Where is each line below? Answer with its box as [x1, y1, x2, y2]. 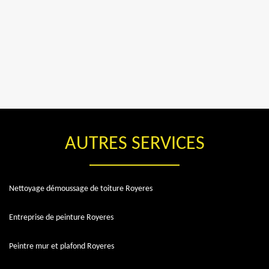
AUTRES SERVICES [64, 134, 205, 154]
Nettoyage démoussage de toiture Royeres [9, 184, 153, 193]
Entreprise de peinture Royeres [9, 213, 113, 222]
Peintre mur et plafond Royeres [9, 241, 114, 251]
